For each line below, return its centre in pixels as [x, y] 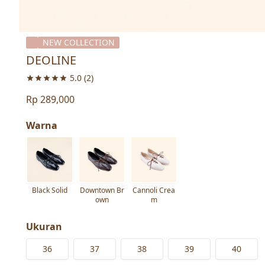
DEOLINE [51, 60]
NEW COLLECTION [79, 42]
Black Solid [50, 190]
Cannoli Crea [154, 190]
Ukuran [44, 226]
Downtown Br [102, 190]
